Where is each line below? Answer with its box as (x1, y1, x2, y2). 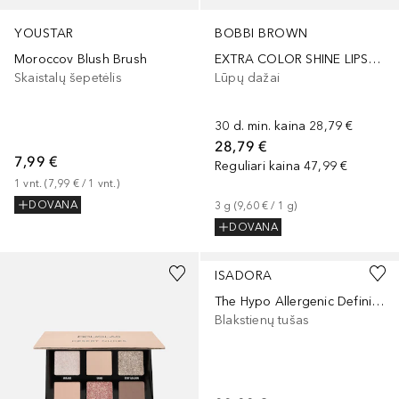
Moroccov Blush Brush (14, 52, 147, 68)
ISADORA (215, 267, 273, 283)
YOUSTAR (14, 26, 74, 42)
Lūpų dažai (215, 69, 280, 85)
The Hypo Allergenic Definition (371, 293, 385, 309)
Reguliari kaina (215, 158, 300, 174)
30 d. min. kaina (215, 118, 306, 134)
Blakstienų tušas (215, 312, 310, 328)
